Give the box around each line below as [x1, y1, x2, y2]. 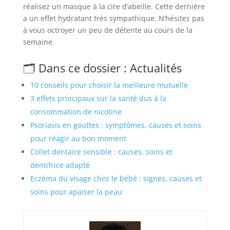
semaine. [23, 36, 54, 47]
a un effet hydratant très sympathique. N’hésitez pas [23, 13, 204, 23]
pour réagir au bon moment [30, 133, 126, 143]
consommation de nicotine [30, 106, 122, 117]
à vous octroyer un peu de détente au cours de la [23, 25, 193, 35]
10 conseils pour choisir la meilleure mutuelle [30, 80, 188, 90]
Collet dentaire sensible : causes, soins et [30, 146, 172, 157]
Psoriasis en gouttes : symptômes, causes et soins [30, 120, 201, 130]
